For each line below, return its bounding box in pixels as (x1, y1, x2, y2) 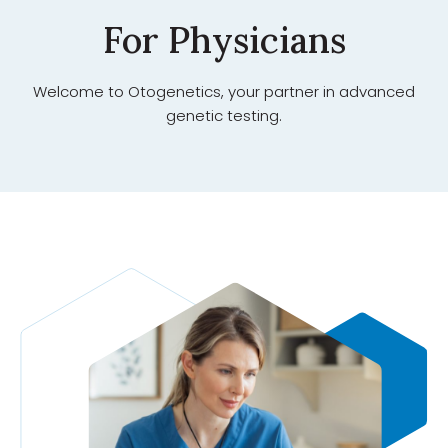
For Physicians (102, 16, 346, 63)
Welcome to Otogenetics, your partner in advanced (33, 80, 415, 102)
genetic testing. (166, 104, 282, 126)
